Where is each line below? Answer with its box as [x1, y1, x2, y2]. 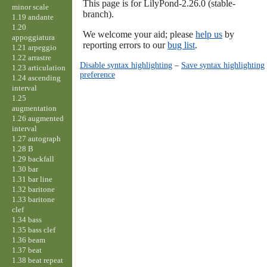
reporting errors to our [82, 40, 167, 51]
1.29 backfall [11, 154, 54, 163]
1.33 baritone [11, 194, 55, 204]
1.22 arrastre [11, 52, 51, 62]
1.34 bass [11, 215, 42, 224]
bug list [167, 40, 195, 51]
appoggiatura [11, 32, 55, 42]
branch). [82, 9, 114, 20]
